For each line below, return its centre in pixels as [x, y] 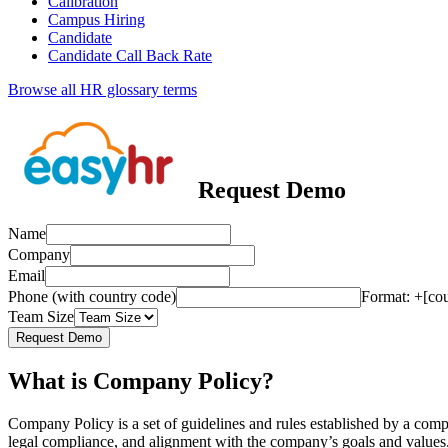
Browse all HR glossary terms [102, 90]
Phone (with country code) [92, 297]
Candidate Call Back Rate [130, 56]
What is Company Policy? [141, 381]
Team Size [41, 317]
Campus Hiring [96, 20]
